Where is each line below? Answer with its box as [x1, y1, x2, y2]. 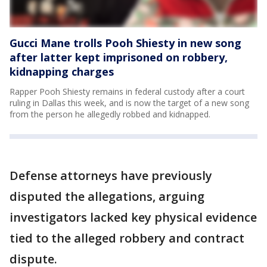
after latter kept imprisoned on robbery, [10, 49, 228, 64]
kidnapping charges [10, 64, 114, 79]
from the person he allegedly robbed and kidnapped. [10, 108, 210, 120]
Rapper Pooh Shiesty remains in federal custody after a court [10, 85, 245, 97]
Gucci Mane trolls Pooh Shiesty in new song [10, 35, 241, 50]
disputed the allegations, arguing [10, 188, 204, 204]
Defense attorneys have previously [10, 167, 212, 184]
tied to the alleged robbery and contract [10, 229, 244, 246]
